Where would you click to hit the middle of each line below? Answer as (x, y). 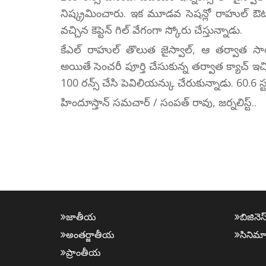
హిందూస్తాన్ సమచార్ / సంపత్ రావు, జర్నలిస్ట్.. (159, 102)
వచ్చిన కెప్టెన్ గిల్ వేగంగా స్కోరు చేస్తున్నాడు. (151, 29)
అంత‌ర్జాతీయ (90, 234)
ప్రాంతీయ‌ (83, 252)
